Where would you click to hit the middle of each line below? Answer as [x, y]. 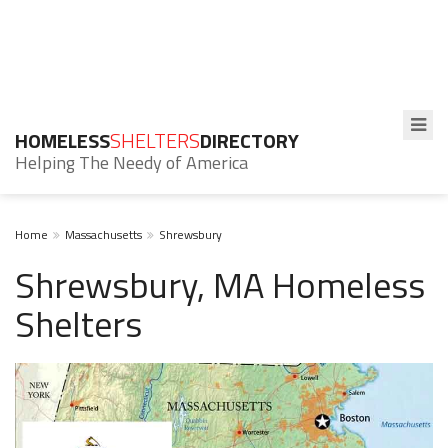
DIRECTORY [249, 140]
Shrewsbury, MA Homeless [220, 284]
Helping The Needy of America [131, 162]
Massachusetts [103, 234]
